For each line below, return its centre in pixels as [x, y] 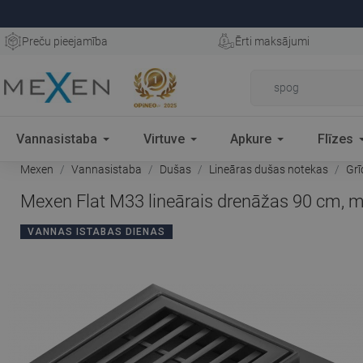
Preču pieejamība [65, 41]
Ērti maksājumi [272, 41]
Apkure [251, 139]
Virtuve [164, 139]
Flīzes [336, 139]
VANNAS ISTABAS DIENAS [96, 232]
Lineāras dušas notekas [269, 169]
